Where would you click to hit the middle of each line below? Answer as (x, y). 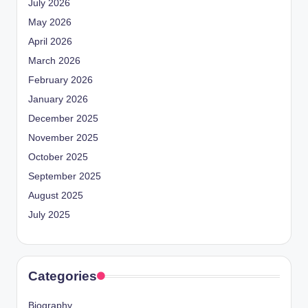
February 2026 (60, 80)
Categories (63, 276)
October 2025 (58, 157)
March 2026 (54, 61)
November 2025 (63, 138)
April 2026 (50, 42)
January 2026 (58, 100)
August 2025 (56, 196)
